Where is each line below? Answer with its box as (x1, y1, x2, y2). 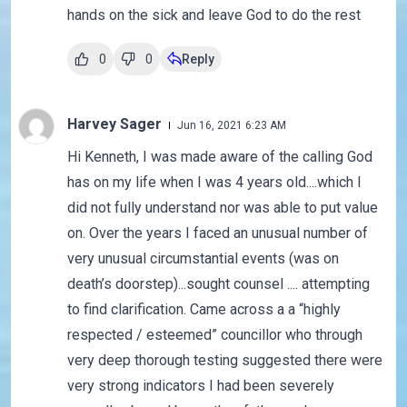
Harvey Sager (66, 115, 165, 134)
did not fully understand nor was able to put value (66, 199, 378, 217)
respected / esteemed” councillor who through (66, 326, 362, 344)
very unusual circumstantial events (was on (66, 250, 339, 268)
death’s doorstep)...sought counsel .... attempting (66, 275, 370, 293)
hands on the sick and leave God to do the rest (66, 6, 361, 25)
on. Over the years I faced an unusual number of (66, 224, 368, 243)
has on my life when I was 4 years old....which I (66, 174, 362, 192)
